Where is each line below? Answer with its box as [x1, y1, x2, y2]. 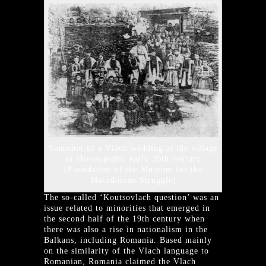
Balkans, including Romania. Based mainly [44, 236, 212, 245]
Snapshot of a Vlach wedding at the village [48, 144, 218, 153]
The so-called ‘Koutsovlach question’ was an [44, 193, 219, 202]
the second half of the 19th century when [44, 214, 205, 224]
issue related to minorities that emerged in [44, 204, 210, 213]
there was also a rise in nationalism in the [44, 225, 208, 235]
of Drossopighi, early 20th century [65, 154, 201, 164]
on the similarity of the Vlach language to [44, 246, 209, 256]
